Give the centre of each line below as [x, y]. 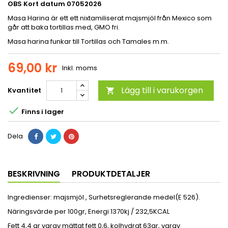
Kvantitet [24, 90]
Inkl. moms [80, 68]
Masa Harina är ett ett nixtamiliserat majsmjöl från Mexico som [110, 18]
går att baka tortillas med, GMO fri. [64, 27]
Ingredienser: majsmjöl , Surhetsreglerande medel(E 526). [105, 197]
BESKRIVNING [34, 174]
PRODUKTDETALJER [111, 174]
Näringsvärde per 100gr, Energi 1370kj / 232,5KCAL [89, 211]
